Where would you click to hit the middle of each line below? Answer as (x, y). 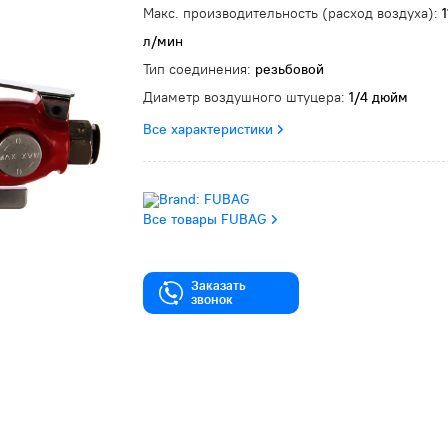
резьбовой (289, 69)
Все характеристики (208, 129)
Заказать (218, 285)
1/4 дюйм (378, 97)
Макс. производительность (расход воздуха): (292, 13)
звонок (212, 299)
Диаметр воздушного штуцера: (246, 97)
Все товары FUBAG (205, 219)
